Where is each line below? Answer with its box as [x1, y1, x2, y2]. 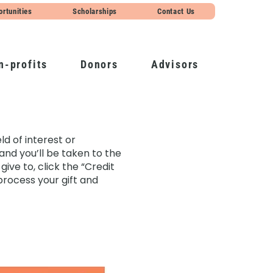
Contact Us [157, 7, 195, 16]
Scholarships [73, 7, 117, 16]
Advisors [151, 58, 199, 71]
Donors [80, 58, 118, 71]
